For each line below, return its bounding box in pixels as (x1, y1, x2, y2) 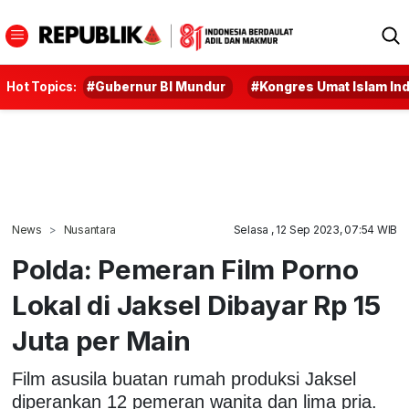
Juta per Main (11, 324, 191, 357)
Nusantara (63, 223, 116, 236)
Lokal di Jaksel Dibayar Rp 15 (11, 288, 381, 321)
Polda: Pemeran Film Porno (11, 253, 359, 286)
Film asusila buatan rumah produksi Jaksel (11, 368, 356, 389)
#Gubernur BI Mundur (87, 79, 226, 94)
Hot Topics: (6, 79, 77, 94)
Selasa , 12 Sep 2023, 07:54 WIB (233, 223, 398, 236)
